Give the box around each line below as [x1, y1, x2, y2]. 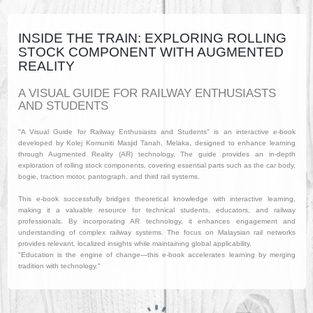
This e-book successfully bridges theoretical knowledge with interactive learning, [18, 195, 296, 203]
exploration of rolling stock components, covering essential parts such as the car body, [18, 161, 296, 169]
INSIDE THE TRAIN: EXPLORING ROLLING [18, 31, 286, 45]
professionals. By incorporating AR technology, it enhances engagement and [18, 217, 296, 225]
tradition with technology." [18, 262, 101, 270]
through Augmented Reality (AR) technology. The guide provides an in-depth [18, 150, 296, 158]
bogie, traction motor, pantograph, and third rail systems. [18, 173, 200, 180]
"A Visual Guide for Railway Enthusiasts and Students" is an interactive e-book [18, 128, 296, 136]
